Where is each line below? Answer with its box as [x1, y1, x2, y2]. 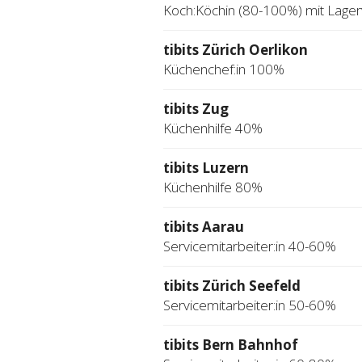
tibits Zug [163, 99, 229, 119]
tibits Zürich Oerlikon [163, 40, 308, 60]
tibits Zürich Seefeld [163, 276, 301, 296]
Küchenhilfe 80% [163, 178, 263, 197]
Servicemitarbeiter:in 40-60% [163, 237, 336, 256]
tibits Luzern [163, 158, 249, 178]
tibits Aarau [163, 217, 244, 237]
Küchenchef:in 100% [163, 60, 284, 79]
